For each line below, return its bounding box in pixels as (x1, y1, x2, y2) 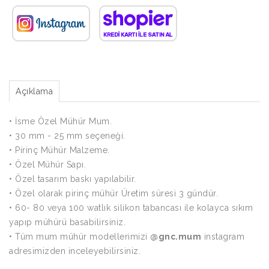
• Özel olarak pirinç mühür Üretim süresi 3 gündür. (9, 188, 218, 198)
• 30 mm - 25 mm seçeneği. (9, 130, 125, 141)
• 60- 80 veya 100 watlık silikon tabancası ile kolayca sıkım (9, 202, 253, 213)
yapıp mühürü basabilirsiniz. (9, 217, 125, 227)
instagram (201, 231, 244, 241)
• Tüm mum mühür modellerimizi (9, 231, 150, 241)
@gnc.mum (150, 231, 201, 241)
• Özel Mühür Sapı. (9, 159, 86, 169)
